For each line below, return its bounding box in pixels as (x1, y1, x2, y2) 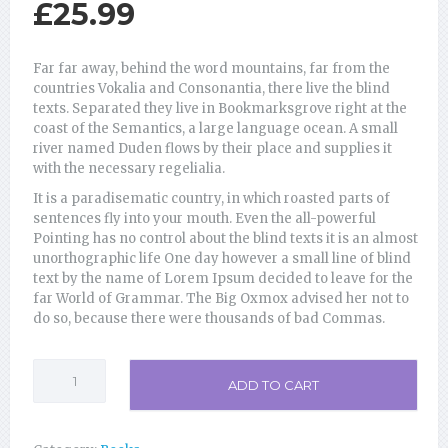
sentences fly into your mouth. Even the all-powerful (33, 209, 376, 227)
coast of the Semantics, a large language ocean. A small (33, 119, 398, 137)
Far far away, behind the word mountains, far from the (33, 59, 390, 77)
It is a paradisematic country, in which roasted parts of (33, 189, 390, 207)
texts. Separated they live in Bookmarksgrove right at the (33, 99, 407, 117)
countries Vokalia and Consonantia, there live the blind (33, 79, 390, 97)
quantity (32, 418, 90, 436)
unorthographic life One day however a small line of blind (33, 249, 411, 267)
